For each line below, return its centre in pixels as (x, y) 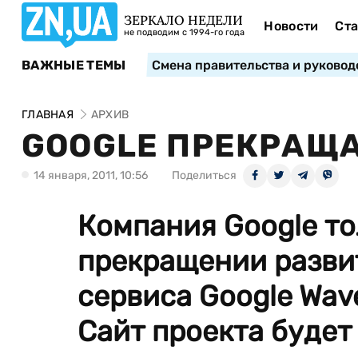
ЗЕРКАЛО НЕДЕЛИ (183, 20)
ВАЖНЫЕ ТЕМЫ (74, 65)
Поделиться (204, 175)
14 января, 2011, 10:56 (91, 175)
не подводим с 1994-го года (184, 32)
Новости (291, 26)
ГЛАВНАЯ (48, 115)
